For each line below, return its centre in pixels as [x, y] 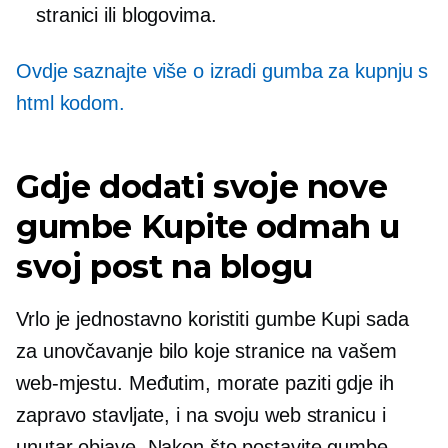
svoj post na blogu [164, 266]
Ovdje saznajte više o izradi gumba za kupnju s [222, 70]
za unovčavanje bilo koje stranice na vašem [206, 350]
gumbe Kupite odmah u [208, 226]
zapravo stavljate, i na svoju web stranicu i [201, 414]
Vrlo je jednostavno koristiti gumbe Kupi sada [212, 318]
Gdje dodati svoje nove [202, 186]
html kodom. [73, 102]
